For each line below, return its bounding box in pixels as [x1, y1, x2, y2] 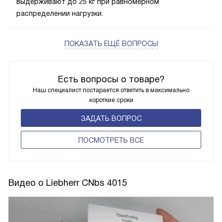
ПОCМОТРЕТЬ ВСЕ [78, 136, 144, 145]
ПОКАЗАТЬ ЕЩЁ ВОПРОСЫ [64, 40, 158, 48]
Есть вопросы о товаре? [57, 74, 165, 85]
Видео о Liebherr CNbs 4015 [8, 178, 127, 188]
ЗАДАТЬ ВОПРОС [80, 114, 142, 123]
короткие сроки [89, 97, 133, 104]
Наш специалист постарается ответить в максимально [33, 87, 189, 94]
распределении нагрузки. [16, 9, 103, 18]
